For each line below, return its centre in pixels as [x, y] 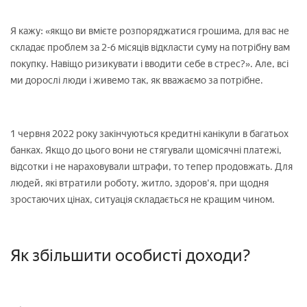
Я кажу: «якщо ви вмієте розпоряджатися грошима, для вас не [150, 31]
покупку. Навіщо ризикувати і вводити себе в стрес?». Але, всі [149, 64]
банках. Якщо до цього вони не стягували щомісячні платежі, [146, 150]
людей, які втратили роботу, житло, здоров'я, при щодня [139, 183]
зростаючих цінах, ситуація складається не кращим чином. [143, 199]
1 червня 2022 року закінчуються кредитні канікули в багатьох [149, 134]
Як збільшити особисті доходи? [131, 255]
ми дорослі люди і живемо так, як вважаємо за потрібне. [137, 80]
